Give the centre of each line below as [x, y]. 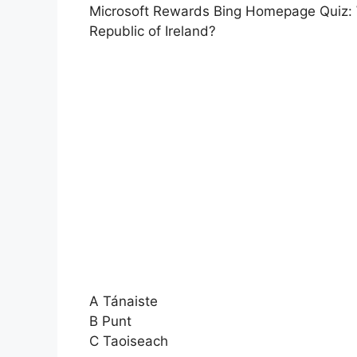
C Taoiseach [129, 341]
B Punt [110, 321]
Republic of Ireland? [153, 31]
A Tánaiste [124, 301]
